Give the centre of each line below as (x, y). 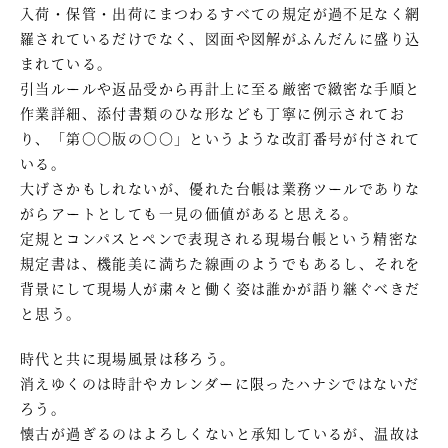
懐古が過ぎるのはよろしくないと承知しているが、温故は (220, 432)
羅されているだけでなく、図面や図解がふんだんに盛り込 (220, 37)
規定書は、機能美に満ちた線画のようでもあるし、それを (220, 262)
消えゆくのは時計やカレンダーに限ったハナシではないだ (220, 382)
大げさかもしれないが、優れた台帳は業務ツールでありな (220, 187)
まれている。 (66, 62)
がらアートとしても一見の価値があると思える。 (189, 212)
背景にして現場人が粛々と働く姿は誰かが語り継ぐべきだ (220, 287)
